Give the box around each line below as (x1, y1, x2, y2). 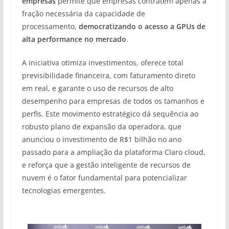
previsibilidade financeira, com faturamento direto (21, 71, 195, 80)
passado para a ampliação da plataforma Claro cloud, (21, 147, 205, 157)
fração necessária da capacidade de (21, 9, 145, 18)
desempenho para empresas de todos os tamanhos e (21, 96, 204, 106)
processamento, (21, 21, 77, 31)
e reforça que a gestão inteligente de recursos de (21, 160, 191, 170)
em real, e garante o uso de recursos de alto (21, 83, 173, 93)
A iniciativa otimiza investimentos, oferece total (21, 58, 184, 67)
